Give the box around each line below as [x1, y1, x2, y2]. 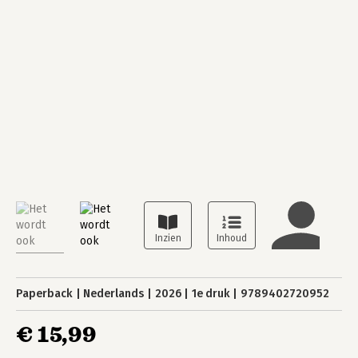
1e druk [191, 287, 230, 300]
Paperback [16, 287, 73, 300]
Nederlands [83, 287, 145, 300]
